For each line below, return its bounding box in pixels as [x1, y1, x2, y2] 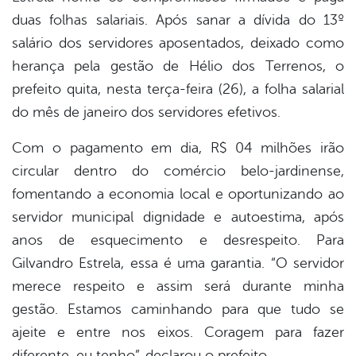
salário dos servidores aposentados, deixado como [12, 35, 344, 52]
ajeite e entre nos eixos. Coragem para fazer [12, 324, 344, 341]
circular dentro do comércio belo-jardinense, [12, 163, 344, 180]
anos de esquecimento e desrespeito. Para [12, 232, 344, 249]
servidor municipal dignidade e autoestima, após [12, 209, 344, 226]
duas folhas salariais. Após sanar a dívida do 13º [12, 12, 344, 29]
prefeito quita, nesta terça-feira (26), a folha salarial [12, 81, 344, 98]
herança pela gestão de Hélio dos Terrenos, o [12, 58, 344, 75]
